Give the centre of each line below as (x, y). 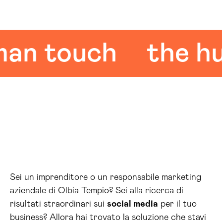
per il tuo (177, 204)
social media (133, 204)
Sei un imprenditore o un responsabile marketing (106, 177)
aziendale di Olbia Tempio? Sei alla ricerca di (97, 191)
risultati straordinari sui (58, 204)
